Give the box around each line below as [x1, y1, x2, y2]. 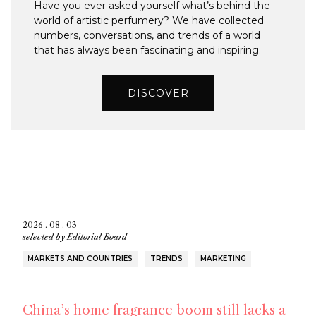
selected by [23, 232, 67, 243]
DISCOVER [127, 86, 189, 99]
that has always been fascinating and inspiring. [34, 44, 261, 57]
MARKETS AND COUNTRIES [28, 254, 133, 264]
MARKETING [200, 254, 246, 264]
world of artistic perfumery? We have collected [34, 14, 264, 28]
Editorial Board [67, 232, 127, 243]
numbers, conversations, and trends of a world [34, 29, 260, 42]
